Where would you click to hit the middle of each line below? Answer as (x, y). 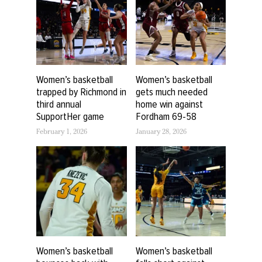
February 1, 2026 (62, 132)
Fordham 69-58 (166, 116)
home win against (169, 104)
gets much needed (171, 92)
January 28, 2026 (161, 132)
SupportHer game (70, 116)
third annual (59, 104)
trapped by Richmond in (81, 92)
